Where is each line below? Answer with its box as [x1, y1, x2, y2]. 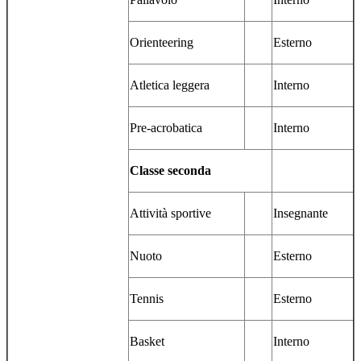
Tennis [130, 292, 164, 306]
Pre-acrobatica [130, 121, 202, 135]
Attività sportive [130, 206, 211, 221]
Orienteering [130, 35, 193, 50]
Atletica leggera [130, 78, 210, 93]
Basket [130, 334, 164, 349]
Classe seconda [130, 164, 211, 178]
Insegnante [273, 206, 328, 221]
